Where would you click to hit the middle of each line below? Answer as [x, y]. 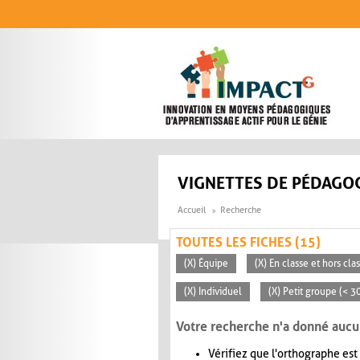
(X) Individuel [213, 292]
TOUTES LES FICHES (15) [248, 243]
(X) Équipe [206, 264]
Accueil [192, 211]
